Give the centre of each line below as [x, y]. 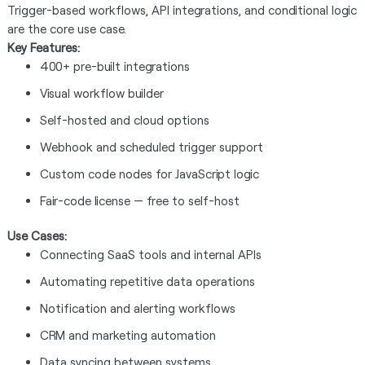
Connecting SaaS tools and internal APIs [150, 254]
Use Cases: [37, 235]
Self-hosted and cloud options [124, 120]
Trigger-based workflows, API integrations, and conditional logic [182, 10]
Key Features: [43, 47]
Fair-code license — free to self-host [139, 200]
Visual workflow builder [101, 93]
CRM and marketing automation [128, 335]
